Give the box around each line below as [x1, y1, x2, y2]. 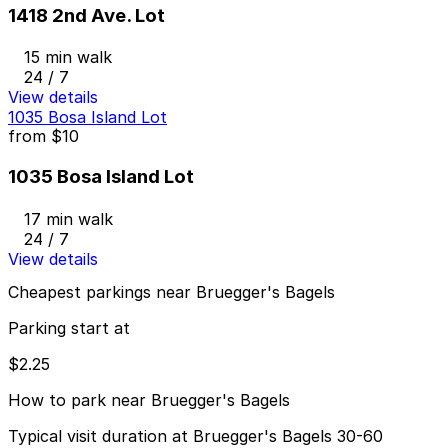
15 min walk [24, 47, 112, 68]
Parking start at [8, 318, 130, 339]
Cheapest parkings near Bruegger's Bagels [8, 282, 335, 303]
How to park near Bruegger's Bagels [8, 390, 290, 411]
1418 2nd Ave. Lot [8, 3, 165, 27]
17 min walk [24, 208, 113, 229]
